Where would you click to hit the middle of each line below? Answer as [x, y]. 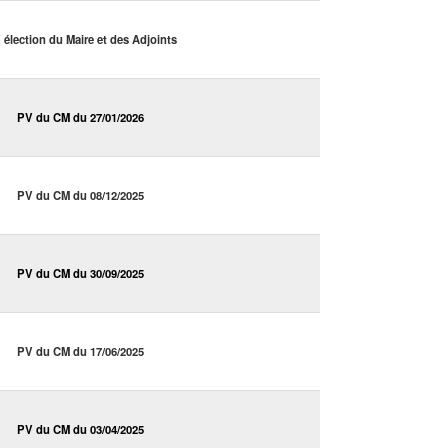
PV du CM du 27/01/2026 [80, 117]
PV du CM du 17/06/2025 [80, 351]
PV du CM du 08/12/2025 [80, 195]
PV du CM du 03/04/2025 [80, 429]
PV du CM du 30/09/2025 [80, 273]
